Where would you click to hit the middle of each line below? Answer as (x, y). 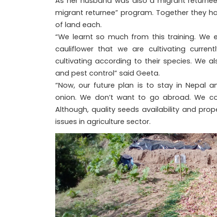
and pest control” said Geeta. (108, 73)
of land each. (78, 24)
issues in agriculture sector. (104, 121)
